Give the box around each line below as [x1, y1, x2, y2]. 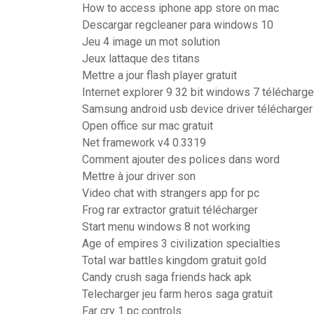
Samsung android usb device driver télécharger [82, 102, 313, 116]
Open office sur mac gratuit [82, 119, 213, 132]
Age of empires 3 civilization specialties [82, 237, 280, 250]
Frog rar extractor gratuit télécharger [82, 203, 258, 217]
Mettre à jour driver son [82, 170, 196, 183]
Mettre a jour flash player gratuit [82, 69, 237, 82]
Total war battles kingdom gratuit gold [82, 254, 266, 267]
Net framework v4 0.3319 [82, 136, 206, 149]
